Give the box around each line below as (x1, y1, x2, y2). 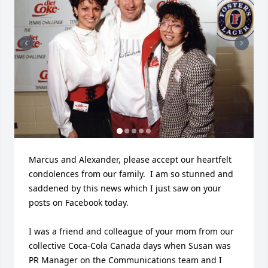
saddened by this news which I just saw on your (29, 182, 221, 194)
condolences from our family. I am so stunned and (29, 168, 233, 180)
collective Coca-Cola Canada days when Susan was (29, 240, 231, 252)
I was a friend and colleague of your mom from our (29, 226, 234, 237)
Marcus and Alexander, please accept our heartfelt (29, 154, 232, 166)
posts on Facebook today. (29, 197, 129, 209)
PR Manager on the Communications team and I (29, 254, 222, 266)
